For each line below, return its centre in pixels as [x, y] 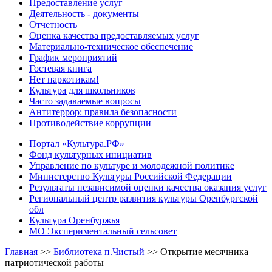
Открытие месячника [204, 251]
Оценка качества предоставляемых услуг [114, 35]
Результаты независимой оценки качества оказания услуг [148, 187]
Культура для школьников [82, 90]
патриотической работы [54, 262]
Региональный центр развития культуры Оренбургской [144, 198]
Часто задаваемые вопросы [85, 101]
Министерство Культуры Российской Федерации [131, 176]
